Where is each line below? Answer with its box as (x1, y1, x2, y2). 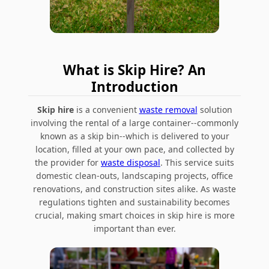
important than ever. (93, 222, 176, 234)
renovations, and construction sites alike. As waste (33, 183, 236, 195)
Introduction (91, 77, 178, 96)
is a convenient (73, 103, 139, 115)
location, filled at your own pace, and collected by (35, 143, 234, 155)
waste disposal (101, 156, 160, 168)
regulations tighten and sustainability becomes (39, 196, 230, 208)
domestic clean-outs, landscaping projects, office (36, 169, 233, 181)
